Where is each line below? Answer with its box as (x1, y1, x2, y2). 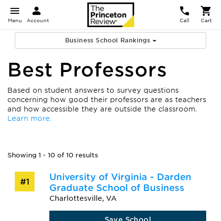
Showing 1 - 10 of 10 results (7, 151, 98, 159)
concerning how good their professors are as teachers (7, 96, 206, 104)
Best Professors (7, 59, 167, 81)
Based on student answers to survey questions (7, 86, 179, 94)
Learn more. (7, 114, 52, 122)
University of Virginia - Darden (49, 172, 191, 182)
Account (27, 17, 49, 23)
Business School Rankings (65, 37, 152, 44)
